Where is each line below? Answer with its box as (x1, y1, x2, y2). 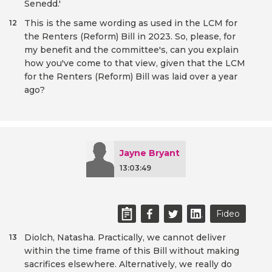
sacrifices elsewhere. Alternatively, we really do (24, 259, 232, 270)
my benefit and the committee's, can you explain (24, 44, 239, 56)
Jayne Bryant (120, 148, 180, 159)
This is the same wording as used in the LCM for (24, 18, 237, 29)
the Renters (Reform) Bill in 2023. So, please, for (24, 31, 236, 42)
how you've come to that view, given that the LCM (24, 58, 245, 69)
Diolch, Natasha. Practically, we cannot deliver (24, 232, 226, 243)
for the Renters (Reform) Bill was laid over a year (24, 71, 237, 83)
